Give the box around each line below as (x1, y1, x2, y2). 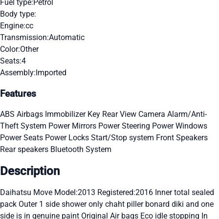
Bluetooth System (50, 145, 111, 154)
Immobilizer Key (45, 109, 102, 119)
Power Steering (98, 121, 152, 131)
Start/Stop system (91, 133, 156, 143)
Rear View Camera (102, 109, 167, 119)
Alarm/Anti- (167, 109, 207, 119)
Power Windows (152, 121, 207, 131)
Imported (36, 67, 66, 77)
